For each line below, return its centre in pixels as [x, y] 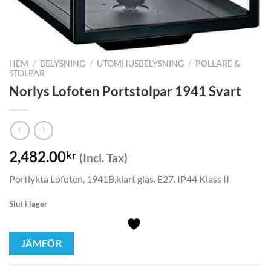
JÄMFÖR [41, 243]
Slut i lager [28, 204]
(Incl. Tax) [103, 158]
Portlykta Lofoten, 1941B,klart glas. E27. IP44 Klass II [119, 179]
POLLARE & [218, 63]
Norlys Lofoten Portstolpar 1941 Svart [125, 91]
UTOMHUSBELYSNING [141, 63]
